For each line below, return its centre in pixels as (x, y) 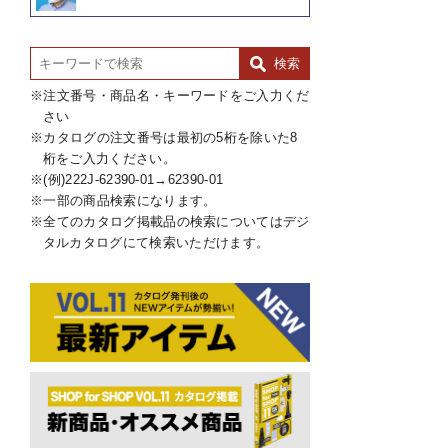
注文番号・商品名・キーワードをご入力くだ (176, 95)
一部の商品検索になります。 (130, 200)
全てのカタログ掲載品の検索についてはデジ (176, 221)
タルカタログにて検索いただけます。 (156, 242)
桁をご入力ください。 (109, 158)
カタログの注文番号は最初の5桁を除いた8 (170, 137)
